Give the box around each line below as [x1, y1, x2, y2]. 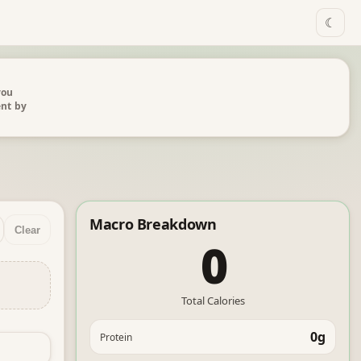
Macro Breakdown [89, 214, 217, 234]
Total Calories [180, 293, 245, 308]
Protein [100, 330, 132, 344]
